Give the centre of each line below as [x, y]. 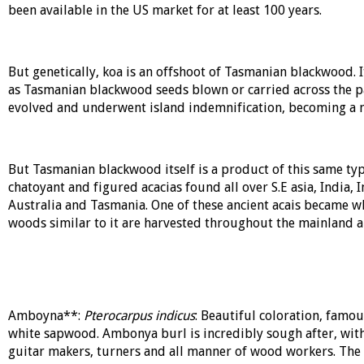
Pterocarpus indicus [139, 316]
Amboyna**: [45, 316]
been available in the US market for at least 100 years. [165, 10]
